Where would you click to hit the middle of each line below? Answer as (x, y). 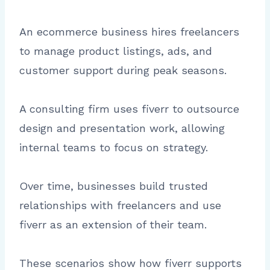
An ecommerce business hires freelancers (129, 32)
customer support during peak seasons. (123, 71)
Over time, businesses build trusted (114, 186)
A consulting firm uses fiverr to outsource (129, 109)
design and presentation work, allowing (122, 128)
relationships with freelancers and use (120, 206)
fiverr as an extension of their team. (113, 225)
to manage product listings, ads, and (116, 51)
